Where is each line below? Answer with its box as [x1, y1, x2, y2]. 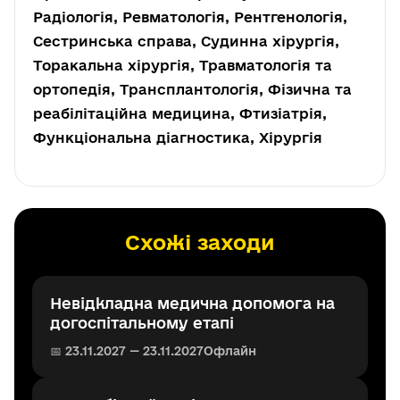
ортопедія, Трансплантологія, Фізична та [33, 81, 352, 97]
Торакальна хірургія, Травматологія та [33, 57, 332, 73]
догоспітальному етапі [50, 314, 234, 331]
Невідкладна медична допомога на [50, 295, 335, 312]
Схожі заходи [125, 230, 275, 254]
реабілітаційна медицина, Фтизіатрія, [33, 105, 327, 121]
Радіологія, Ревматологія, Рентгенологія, [33, 9, 347, 25]
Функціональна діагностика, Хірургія [33, 129, 322, 146]
